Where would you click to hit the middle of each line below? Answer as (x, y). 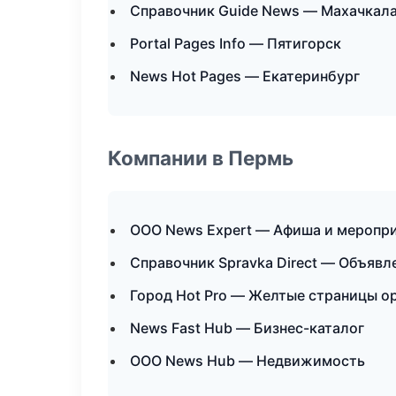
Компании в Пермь (201, 158)
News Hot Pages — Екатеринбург (245, 76)
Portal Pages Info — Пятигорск (236, 43)
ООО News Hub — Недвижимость (247, 361)
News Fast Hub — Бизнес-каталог (247, 328)
